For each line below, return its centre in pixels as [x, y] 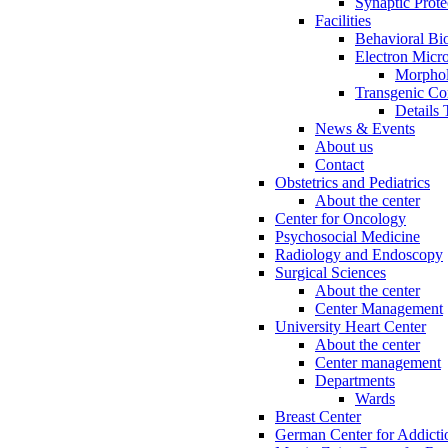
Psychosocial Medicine [347, 236]
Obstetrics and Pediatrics [352, 182]
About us [344, 146]
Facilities [343, 20]
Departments [355, 380]
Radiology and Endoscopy [359, 254]
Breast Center [318, 416]
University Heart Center [350, 326]
